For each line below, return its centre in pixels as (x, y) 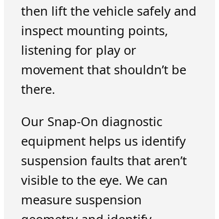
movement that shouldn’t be (103, 70)
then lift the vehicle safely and (109, 11)
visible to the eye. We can (94, 180)
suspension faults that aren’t (104, 160)
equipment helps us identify (103, 141)
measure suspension (81, 199)
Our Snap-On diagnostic (91, 121)
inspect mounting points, (94, 31)
